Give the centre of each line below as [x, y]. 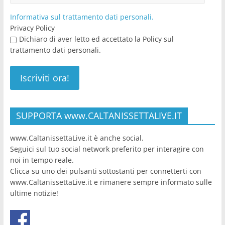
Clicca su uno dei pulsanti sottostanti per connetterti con [105, 171]
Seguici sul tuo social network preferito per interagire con [107, 149]
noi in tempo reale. [42, 160]
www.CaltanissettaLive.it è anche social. [77, 138]
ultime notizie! [34, 193]
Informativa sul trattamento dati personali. [82, 17]
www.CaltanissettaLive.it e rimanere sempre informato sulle [111, 182]
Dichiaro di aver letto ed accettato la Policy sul [96, 39]
